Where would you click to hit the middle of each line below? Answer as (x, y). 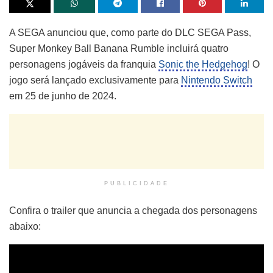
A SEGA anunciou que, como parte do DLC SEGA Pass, (130, 32)
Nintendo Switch (217, 80)
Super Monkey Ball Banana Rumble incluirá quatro (119, 48)
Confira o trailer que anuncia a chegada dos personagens (133, 210)
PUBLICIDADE (136, 183)
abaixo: (25, 226)
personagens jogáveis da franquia (84, 64)
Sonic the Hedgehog (203, 64)
